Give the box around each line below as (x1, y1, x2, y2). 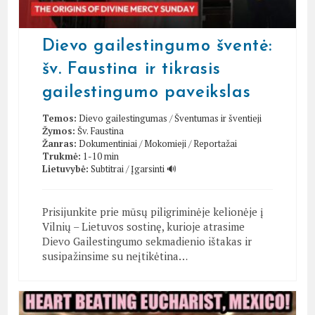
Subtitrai (90, 162, 124, 175)
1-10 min (82, 149, 119, 162)
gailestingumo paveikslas (41, 84, 251, 101)
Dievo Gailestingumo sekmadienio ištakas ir (41, 233, 252, 248)
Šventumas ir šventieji (174, 111, 262, 124)
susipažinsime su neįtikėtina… (41, 248, 188, 263)
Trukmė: (41, 149, 81, 162)
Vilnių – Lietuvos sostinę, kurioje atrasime (41, 219, 245, 233)
